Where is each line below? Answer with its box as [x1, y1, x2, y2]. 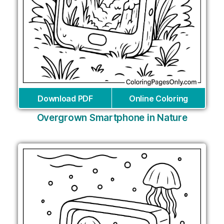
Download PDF [37, 93, 93, 103]
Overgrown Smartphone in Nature [36, 111, 187, 123]
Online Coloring [129, 93, 188, 103]
